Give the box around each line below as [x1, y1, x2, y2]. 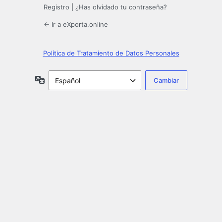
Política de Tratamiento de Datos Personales [43, 49, 179, 57]
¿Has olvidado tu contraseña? [75, 3, 167, 11]
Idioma [44, 75, 66, 84]
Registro [44, 3, 69, 11]
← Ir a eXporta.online [44, 20, 108, 29]
